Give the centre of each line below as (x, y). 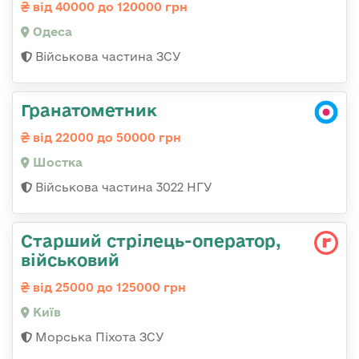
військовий (70, 260)
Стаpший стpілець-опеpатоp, (151, 241)
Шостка (56, 163)
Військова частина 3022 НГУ (122, 188)
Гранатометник (89, 110)
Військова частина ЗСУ (107, 57)
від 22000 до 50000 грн (105, 138)
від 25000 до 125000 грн (108, 288)
